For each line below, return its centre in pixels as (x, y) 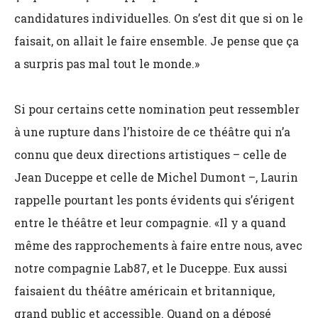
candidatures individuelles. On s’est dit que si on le (159, 18)
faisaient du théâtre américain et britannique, (144, 291)
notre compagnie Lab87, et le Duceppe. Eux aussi (151, 268)
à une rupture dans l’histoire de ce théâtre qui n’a (152, 132)
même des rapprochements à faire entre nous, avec (158, 245)
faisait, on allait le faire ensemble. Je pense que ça (157, 41)
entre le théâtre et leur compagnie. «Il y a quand (150, 223)
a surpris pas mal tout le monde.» (107, 64)
